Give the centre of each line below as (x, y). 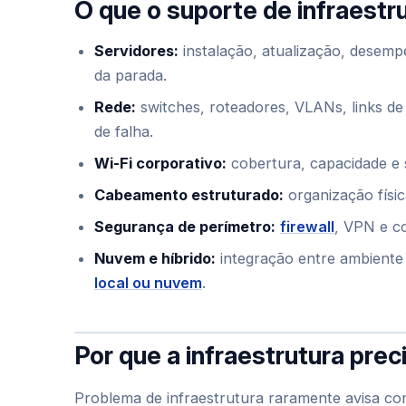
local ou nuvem (148, 283)
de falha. (124, 131)
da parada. (130, 75)
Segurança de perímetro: (185, 227)
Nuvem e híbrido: (155, 258)
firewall (307, 227)
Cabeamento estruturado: (189, 195)
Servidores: (136, 51)
